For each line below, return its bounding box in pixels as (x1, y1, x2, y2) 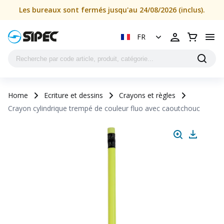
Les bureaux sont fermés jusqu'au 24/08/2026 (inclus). (19, 5, 205, 14)
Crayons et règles (119, 90, 175, 100)
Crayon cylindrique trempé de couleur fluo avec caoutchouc (8, 103, 200, 113)
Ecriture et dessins (44, 90, 103, 100)
